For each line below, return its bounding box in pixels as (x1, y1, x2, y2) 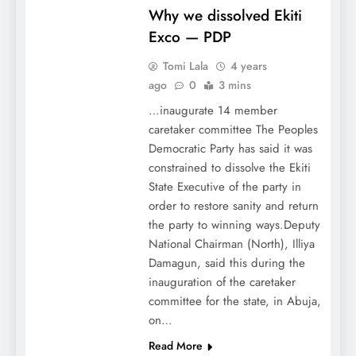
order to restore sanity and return (148, 197, 319, 215)
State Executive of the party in (148, 178, 301, 196)
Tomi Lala (162, 58, 208, 75)
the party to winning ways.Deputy (148, 216, 320, 234)
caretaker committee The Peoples (148, 121, 318, 139)
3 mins (218, 77, 251, 94)
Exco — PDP (148, 26, 231, 48)
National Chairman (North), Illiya (148, 235, 315, 253)
